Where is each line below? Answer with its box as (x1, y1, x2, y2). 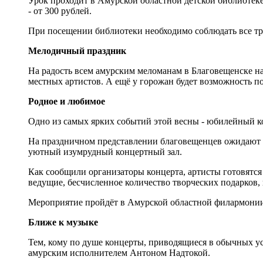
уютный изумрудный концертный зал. (28, 146, 182, 157)
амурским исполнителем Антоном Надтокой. (28, 247, 210, 258)
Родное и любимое (28, 96, 105, 106)
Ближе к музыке (28, 217, 98, 227)
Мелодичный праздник (28, 45, 126, 56)
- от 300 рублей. (28, 5, 92, 16)
